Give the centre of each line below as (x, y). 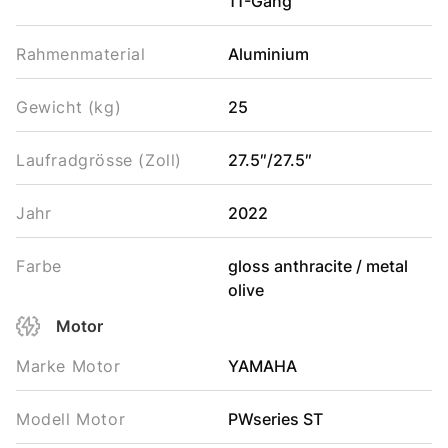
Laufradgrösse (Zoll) (99, 160)
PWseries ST (275, 419)
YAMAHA (262, 366)
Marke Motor (68, 366)
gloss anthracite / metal (317, 266)
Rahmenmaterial (81, 54)
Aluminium (268, 54)
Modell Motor (71, 419)
